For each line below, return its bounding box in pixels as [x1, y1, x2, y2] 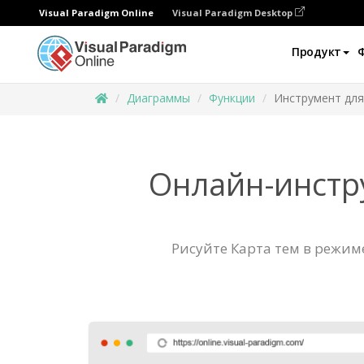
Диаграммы [127, 90, 190, 106]
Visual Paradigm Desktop [172, 6, 295, 19]
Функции [209, 90, 255, 106]
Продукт [291, 44, 342, 59]
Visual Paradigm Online [39, 6, 154, 19]
